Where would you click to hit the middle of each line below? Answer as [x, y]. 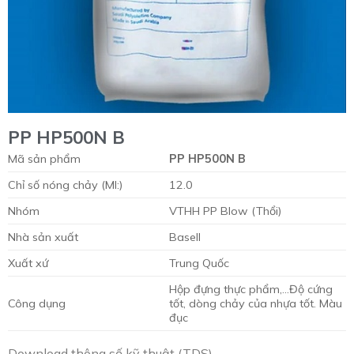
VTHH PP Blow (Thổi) [226, 211]
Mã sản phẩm [44, 158]
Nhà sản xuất [43, 237]
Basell [185, 237]
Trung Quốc [200, 263]
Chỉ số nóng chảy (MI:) [65, 185]
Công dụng [37, 303]
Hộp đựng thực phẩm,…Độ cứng [251, 289]
